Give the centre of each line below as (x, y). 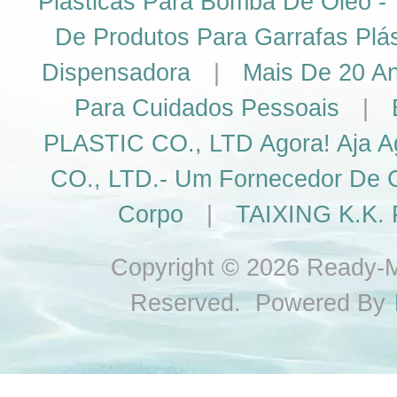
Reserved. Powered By (261, 303)
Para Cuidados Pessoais (207, 108)
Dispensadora (116, 73)
